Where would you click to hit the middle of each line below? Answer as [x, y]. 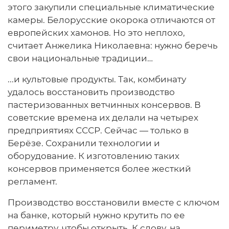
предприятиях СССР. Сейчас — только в [98, 131]
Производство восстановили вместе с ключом [113, 203]
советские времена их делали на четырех [103, 118]
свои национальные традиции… [80, 59]
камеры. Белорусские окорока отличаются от [111, 20]
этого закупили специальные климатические [111, 7]
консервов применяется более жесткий [99, 169]
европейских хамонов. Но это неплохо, [96, 33]
